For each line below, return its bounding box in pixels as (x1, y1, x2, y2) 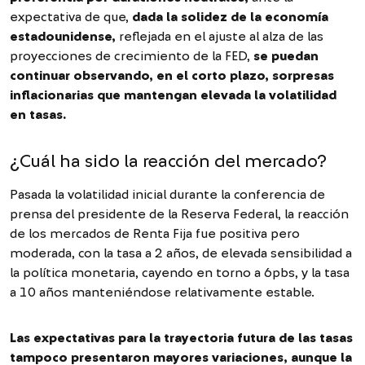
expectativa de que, (10, 10, 132, 24)
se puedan (253, 49, 319, 63)
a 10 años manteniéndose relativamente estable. (10, 285, 314, 299)
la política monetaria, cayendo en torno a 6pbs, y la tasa (10, 266, 350, 279)
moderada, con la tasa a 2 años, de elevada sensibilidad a (10, 246, 352, 260)
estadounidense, (10, 29, 116, 43)
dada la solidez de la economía (132, 10, 328, 24)
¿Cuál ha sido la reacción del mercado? (10, 152, 327, 170)
